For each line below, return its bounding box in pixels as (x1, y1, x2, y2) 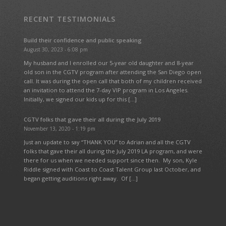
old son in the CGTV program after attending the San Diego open (23, 68, 201, 76)
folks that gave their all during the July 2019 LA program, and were (23, 147, 202, 155)
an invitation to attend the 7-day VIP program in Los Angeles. (23, 86, 189, 94)
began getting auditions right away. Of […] (23, 175, 138, 183)
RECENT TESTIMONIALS (23, 14, 116, 24)
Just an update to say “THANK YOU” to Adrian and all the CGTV (23, 138, 191, 146)
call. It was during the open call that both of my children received (23, 77, 202, 85)
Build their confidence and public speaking (23, 36, 142, 44)
